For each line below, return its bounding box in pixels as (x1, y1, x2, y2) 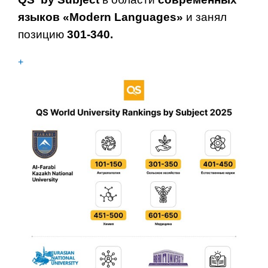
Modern (69, 11, 111, 24)
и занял (186, 11, 227, 24)
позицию (18, 28, 67, 41)
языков (18, 11, 63, 24)
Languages (114, 11, 176, 24)
